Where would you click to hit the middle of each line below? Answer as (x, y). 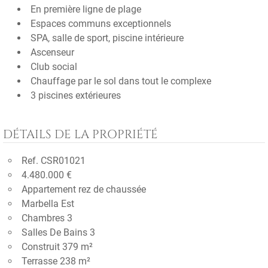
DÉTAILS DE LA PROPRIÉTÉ (80, 134)
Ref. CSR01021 (54, 161)
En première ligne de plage (86, 9)
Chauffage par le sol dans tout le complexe (121, 81)
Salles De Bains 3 (58, 232)
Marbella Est (48, 204)
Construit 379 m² (57, 247)
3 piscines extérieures (76, 95)
